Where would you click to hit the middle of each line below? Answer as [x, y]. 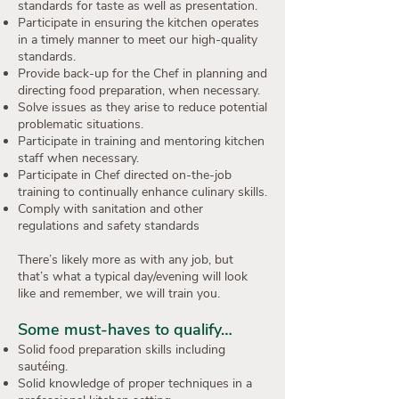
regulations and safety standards [109, 226]
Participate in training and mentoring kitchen [141, 141]
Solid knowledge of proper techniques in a [135, 383]
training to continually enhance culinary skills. [142, 192]
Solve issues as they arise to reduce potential [142, 107]
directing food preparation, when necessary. [139, 90]
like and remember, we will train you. [119, 293]
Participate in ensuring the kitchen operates [138, 23]
